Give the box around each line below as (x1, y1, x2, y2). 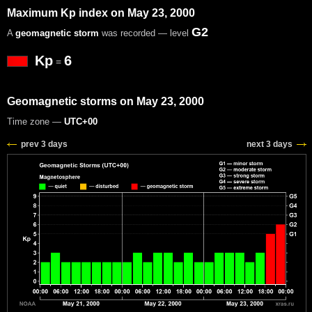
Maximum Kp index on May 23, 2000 (7, 6, 195, 19)
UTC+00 (64, 116, 97, 127)
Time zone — (7, 116, 64, 127)
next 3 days (247, 139, 292, 149)
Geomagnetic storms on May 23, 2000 (7, 95, 204, 107)
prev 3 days (21, 139, 68, 149)
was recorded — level (99, 27, 192, 38)
